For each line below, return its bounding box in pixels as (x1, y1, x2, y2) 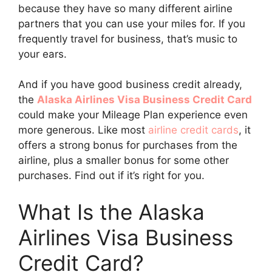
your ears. (18, 47, 67, 60)
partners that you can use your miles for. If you (18, 17, 245, 30)
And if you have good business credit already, (18, 78, 242, 90)
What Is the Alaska (18, 199, 205, 225)
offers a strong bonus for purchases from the (18, 139, 237, 151)
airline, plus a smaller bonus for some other (18, 154, 229, 166)
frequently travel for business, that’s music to (18, 32, 237, 45)
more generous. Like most (18, 124, 148, 136)
